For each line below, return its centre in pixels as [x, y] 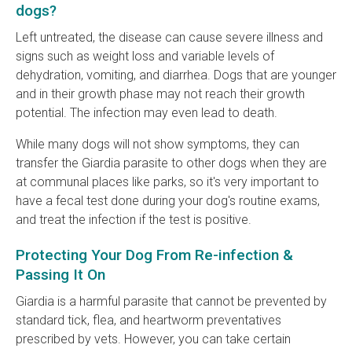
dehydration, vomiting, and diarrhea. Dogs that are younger [176, 75]
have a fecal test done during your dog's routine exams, [168, 201]
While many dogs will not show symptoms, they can [158, 145]
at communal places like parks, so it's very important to [167, 182]
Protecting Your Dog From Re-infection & [154, 255]
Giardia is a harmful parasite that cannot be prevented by [171, 302]
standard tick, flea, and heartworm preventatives [148, 321]
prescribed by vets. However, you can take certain [153, 339]
